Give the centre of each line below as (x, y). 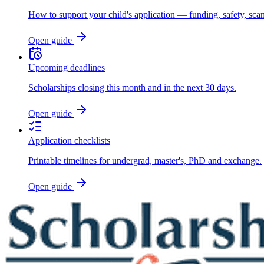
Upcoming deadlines (67, 67)
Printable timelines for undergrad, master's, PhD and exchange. (145, 160)
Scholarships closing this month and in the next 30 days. (132, 87)
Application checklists (69, 140)
